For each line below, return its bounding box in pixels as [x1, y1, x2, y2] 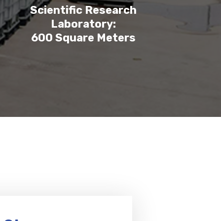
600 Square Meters [31, 31, 136, 44]
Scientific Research [30, 3, 137, 17]
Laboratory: [51, 17, 116, 31]
